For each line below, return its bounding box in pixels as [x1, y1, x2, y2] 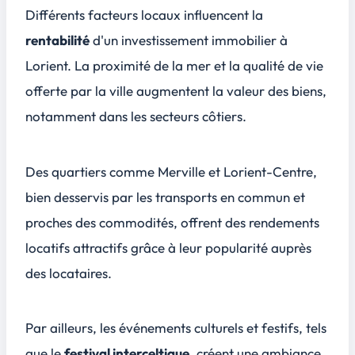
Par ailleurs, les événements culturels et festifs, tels [25, 319, 326, 337]
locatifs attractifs [25, 239, 128, 256]
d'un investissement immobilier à [90, 31, 288, 48]
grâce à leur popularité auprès [128, 239, 311, 256]
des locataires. [25, 264, 112, 281]
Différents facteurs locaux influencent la [25, 6, 263, 23]
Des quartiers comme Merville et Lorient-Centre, [25, 162, 317, 180]
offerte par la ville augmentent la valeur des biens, [25, 82, 326, 99]
